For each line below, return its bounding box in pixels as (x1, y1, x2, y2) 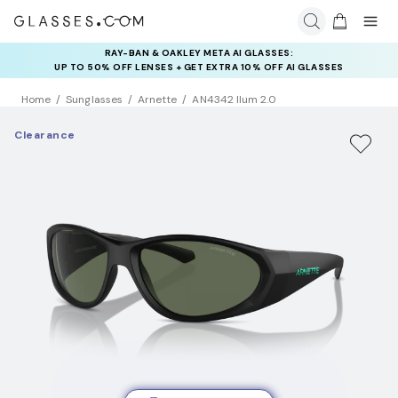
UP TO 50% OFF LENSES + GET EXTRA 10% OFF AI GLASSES (54, 61, 344, 73)
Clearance (14, 128, 76, 143)
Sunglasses (66, 92, 123, 107)
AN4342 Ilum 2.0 (192, 92, 277, 107)
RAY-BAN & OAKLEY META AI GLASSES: (104, 47, 294, 59)
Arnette (137, 92, 178, 107)
